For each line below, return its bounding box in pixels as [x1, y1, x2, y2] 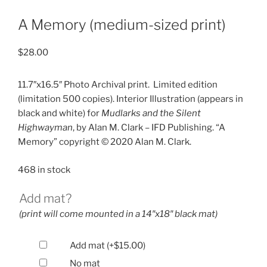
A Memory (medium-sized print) [18, 16, 226, 34]
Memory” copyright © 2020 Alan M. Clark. [18, 136, 191, 148]
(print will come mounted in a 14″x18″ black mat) [19, 209, 218, 220]
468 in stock [18, 164, 70, 175]
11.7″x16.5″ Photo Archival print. [18, 79, 150, 91]
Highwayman [18, 122, 73, 133]
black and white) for [18, 108, 101, 119]
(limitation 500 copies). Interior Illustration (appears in [18, 94, 243, 105]
